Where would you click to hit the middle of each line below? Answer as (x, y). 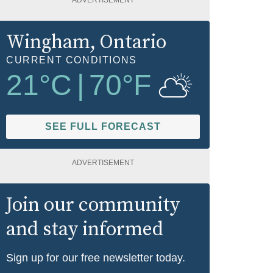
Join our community (93, 205)
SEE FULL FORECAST (103, 126)
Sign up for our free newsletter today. (96, 257)
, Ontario (128, 42)
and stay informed (85, 229)
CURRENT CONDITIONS (72, 60)
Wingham (48, 42)
